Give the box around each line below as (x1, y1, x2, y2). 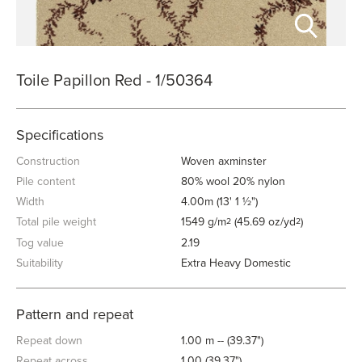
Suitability (16, 256, 63, 270)
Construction (16, 154, 80, 168)
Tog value (16, 236, 64, 250)
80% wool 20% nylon (181, 175, 285, 188)
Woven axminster (181, 154, 267, 168)
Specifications (16, 126, 103, 144)
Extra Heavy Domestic (181, 256, 291, 270)
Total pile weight (16, 215, 96, 229)
